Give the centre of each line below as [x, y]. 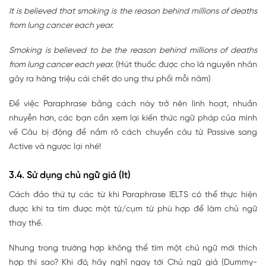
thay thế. [26, 223]
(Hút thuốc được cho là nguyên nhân [185, 65]
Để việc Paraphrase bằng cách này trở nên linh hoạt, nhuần [133, 104]
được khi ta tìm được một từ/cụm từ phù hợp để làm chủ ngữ [133, 209]
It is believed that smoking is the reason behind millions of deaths [133, 11]
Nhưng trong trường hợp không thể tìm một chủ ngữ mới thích [133, 248]
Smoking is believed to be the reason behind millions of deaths [133, 50]
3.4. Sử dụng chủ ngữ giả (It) [70, 175]
